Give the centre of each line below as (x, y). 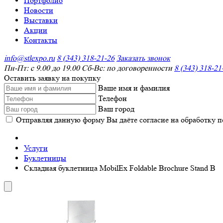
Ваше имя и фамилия (134, 88)
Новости (39, 10)
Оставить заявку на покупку (52, 78)
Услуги (36, 148)
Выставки (41, 20)
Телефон (112, 98)
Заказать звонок (143, 58)
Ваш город (116, 109)
